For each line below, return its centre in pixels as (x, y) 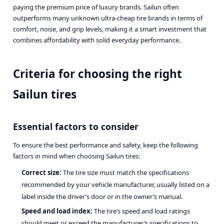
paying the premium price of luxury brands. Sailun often (96, 7)
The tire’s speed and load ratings (141, 211)
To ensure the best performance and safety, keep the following (105, 145)
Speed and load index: (57, 211)
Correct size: (41, 173)
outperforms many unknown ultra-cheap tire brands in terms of (107, 18)
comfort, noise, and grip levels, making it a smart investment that (109, 29)
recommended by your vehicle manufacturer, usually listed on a (115, 185)
